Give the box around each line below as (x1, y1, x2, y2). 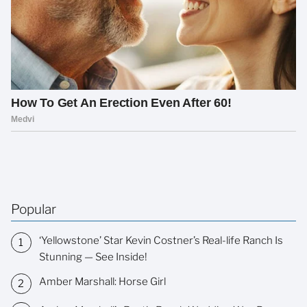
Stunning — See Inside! (38, 251, 147, 264)
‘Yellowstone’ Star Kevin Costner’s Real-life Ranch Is (38, 234, 283, 247)
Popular (11, 201, 56, 217)
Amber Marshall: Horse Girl (38, 275, 166, 288)
